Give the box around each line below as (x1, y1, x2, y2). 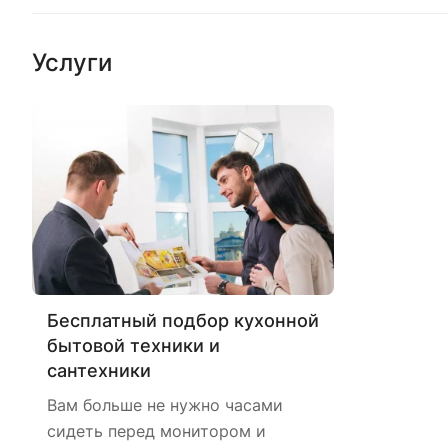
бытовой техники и (47, 334, 220, 356)
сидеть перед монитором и (47, 420, 266, 441)
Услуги (32, 47, 112, 77)
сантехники (47, 359, 151, 381)
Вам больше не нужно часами (47, 394, 283, 415)
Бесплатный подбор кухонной (47, 309, 319, 331)
